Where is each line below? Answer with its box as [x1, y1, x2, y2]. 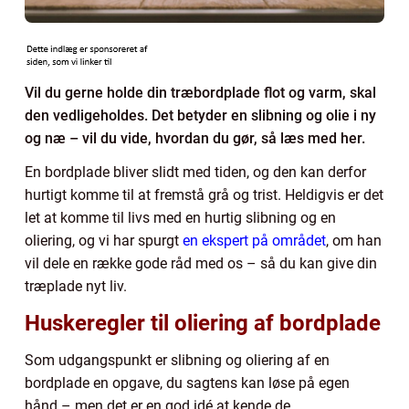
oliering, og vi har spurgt [25, 231, 183, 249]
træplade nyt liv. [25, 277, 127, 295]
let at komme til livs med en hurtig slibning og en [25, 208, 336, 226]
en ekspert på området [183, 231, 326, 249]
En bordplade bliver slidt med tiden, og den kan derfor [25, 163, 366, 181]
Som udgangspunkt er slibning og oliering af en [25, 351, 330, 369]
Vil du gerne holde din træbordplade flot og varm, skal [25, 83, 376, 101]
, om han [326, 231, 382, 249]
